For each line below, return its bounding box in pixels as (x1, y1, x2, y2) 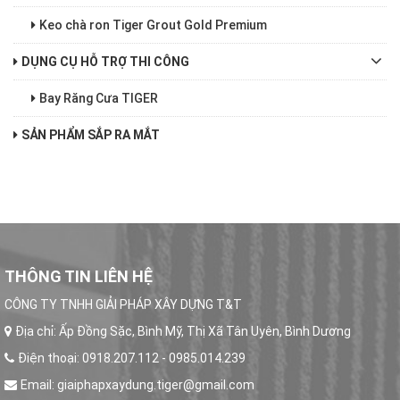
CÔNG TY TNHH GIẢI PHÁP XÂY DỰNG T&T (4, 296, 242, 312)
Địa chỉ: (15, 323, 59, 338)
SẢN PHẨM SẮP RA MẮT (21, 127, 160, 142)
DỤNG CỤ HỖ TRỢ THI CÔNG (21, 54, 189, 69)
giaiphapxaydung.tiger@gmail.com (57, 377, 254, 392)
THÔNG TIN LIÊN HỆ (4, 266, 153, 286)
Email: (21, 377, 57, 392)
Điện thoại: (18, 350, 82, 365)
